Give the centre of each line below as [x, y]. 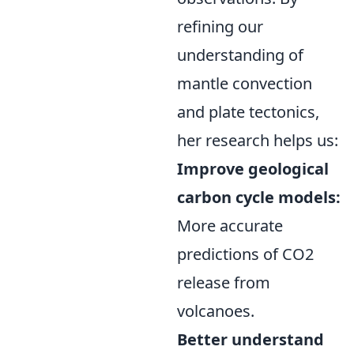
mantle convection [245, 83]
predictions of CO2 [245, 254]
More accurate [230, 226]
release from [224, 282]
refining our [220, 26]
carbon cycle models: [259, 197]
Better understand [250, 339]
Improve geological [253, 169]
